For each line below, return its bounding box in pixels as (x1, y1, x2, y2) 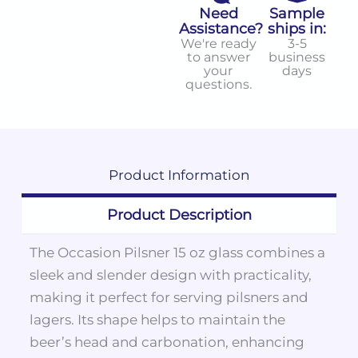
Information (165, 167, 249, 184)
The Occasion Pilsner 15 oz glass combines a (29, 245, 325, 261)
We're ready (180, 34, 257, 51)
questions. (185, 75, 252, 92)
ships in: (268, 19, 327, 38)
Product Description (106, 206, 252, 225)
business (268, 48, 326, 65)
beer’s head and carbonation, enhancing (29, 334, 304, 351)
